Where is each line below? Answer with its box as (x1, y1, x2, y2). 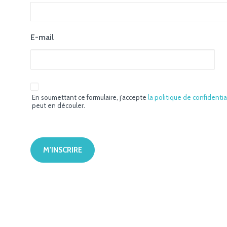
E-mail (30, 32, 54, 42)
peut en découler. (32, 101, 86, 109)
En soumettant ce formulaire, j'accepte (32, 93, 148, 101)
